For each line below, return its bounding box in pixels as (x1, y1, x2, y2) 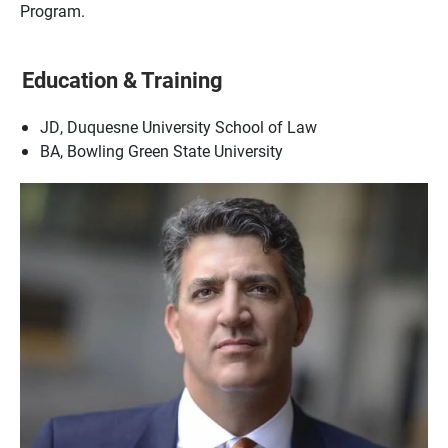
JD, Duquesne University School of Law (40, 116, 317, 137)
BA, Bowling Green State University (40, 140, 283, 161)
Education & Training (22, 65, 224, 94)
